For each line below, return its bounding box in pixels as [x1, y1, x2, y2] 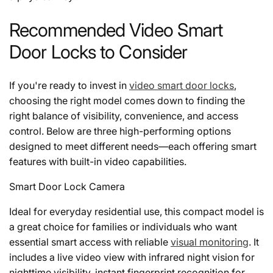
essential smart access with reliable [9, 236, 171, 249]
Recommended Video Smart [9, 19, 223, 41]
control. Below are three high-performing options [9, 125, 231, 138]
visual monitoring [171, 236, 249, 249]
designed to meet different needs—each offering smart [9, 140, 257, 153]
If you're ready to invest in [9, 79, 129, 92]
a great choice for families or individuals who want [9, 221, 237, 233]
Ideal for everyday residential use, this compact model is [9, 205, 264, 218]
